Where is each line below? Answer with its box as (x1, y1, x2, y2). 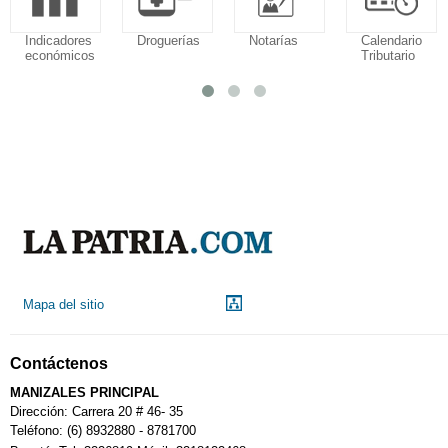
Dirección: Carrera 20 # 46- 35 (10, 404, 187, 420)
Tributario (361, 47, 415, 63)
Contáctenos (10, 354, 108, 373)
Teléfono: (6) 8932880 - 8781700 (10, 423, 200, 439)
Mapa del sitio (23, 297, 104, 313)
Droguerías (137, 32, 200, 48)
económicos (25, 47, 95, 63)
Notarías (249, 32, 298, 48)
